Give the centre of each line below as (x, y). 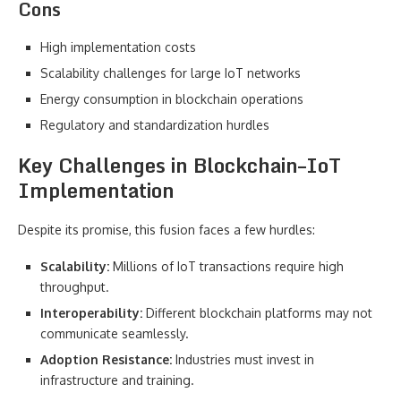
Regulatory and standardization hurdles (155, 125)
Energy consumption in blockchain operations (172, 99)
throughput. (75, 287)
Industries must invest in (243, 359)
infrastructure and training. (117, 380)
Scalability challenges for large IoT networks (171, 73)
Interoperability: (91, 313)
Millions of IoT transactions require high (226, 266)
